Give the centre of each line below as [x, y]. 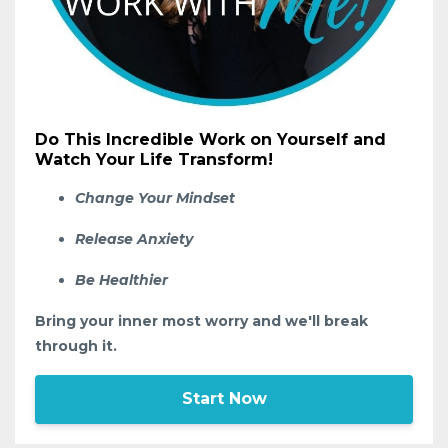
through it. [76, 345]
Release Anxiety [136, 238]
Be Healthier [121, 279]
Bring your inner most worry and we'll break [201, 320]
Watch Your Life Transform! [154, 159]
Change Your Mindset [157, 197]
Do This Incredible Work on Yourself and [210, 139]
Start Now [224, 399]
